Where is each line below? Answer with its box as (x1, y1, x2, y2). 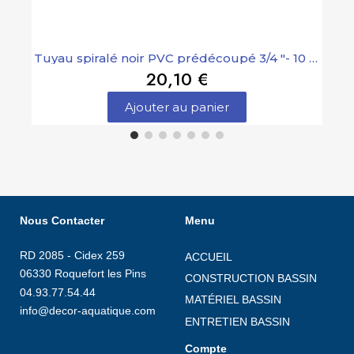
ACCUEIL (185, 250, 232, 263)
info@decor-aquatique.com (20, 304, 156, 318)
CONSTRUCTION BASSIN (185, 272, 317, 285)
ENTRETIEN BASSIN (185, 314, 290, 328)
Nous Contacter (20, 214, 104, 227)
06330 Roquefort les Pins (20, 267, 149, 281)
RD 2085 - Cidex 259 (20, 248, 125, 262)
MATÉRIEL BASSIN (185, 293, 281, 307)
